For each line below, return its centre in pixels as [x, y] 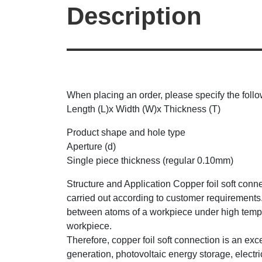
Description [134, 16]
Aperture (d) [91, 146]
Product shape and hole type [126, 132]
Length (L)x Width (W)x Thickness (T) [144, 109]
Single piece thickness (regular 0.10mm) [150, 161]
